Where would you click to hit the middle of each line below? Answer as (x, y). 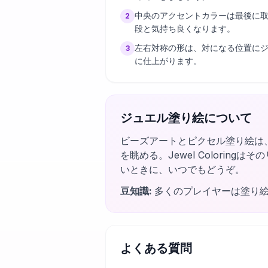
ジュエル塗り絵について (186, 118)
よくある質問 (156, 248)
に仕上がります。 (168, 61)
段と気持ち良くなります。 (185, 28)
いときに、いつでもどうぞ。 (182, 169)
